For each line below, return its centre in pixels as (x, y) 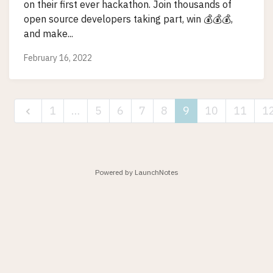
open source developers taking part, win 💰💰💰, (128, 19)
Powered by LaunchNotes (136, 172)
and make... (48, 34)
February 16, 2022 (58, 58)
